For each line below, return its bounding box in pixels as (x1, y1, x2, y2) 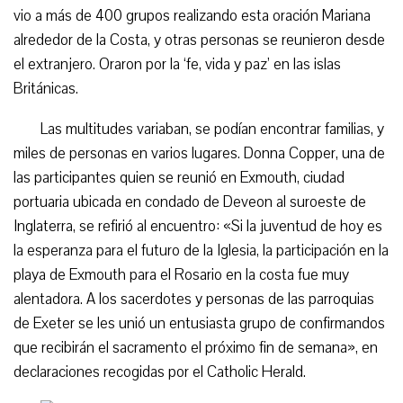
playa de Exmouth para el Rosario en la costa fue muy (13, 264, 349, 285)
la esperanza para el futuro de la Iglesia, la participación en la (13, 240, 389, 261)
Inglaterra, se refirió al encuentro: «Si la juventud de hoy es (13, 216, 382, 237)
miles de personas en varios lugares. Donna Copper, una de (13, 143, 385, 164)
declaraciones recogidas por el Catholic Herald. (13, 362, 306, 382)
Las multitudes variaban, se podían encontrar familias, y (40, 119, 384, 139)
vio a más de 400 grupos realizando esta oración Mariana (13, 5, 371, 26)
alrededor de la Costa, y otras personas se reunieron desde (13, 30, 385, 50)
